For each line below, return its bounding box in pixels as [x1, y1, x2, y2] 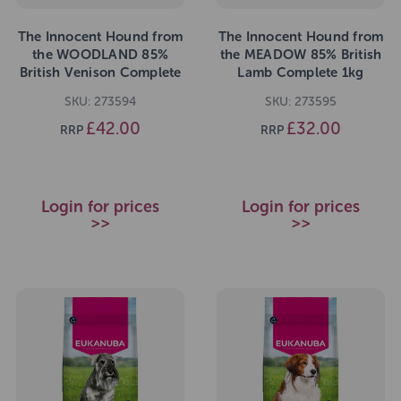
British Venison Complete [19, 64, 182, 81]
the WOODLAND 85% [32, 47, 168, 64]
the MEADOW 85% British [219, 47, 382, 64]
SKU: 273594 [64, 94, 136, 109]
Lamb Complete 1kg [237, 64, 364, 81]
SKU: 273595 [265, 94, 337, 109]
